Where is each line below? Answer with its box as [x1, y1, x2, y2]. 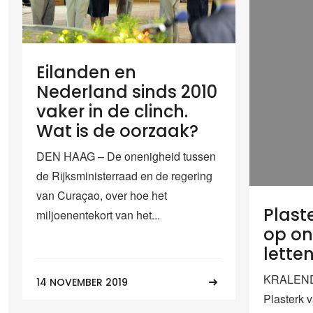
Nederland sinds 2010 [36, 80, 217, 104]
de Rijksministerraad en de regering [36, 168, 212, 184]
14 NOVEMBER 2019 [36, 275, 128, 289]
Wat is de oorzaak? [36, 119, 198, 143]
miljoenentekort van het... [36, 207, 160, 224]
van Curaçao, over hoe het [36, 187, 167, 204]
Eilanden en [36, 61, 136, 85]
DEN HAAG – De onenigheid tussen [36, 148, 216, 165]
